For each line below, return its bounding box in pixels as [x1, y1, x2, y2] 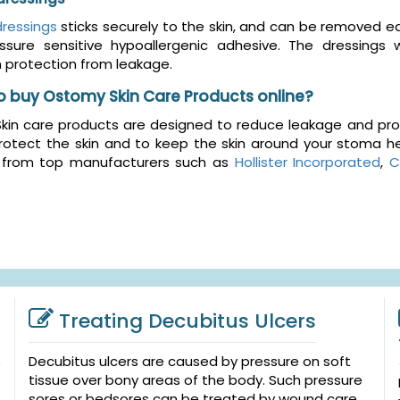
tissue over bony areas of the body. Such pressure [28, 371, 362, 390]
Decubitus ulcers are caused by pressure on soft [28, 352, 351, 371]
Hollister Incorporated [234, 153, 381, 172]
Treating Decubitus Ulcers [58, 307, 316, 336]
